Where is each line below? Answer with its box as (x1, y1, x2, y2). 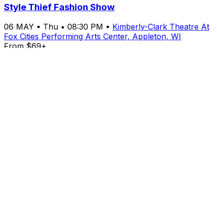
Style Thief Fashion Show (4, 1, 115, 13)
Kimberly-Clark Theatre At (112, 22, 209, 32)
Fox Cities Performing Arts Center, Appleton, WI (4, 31, 181, 42)
